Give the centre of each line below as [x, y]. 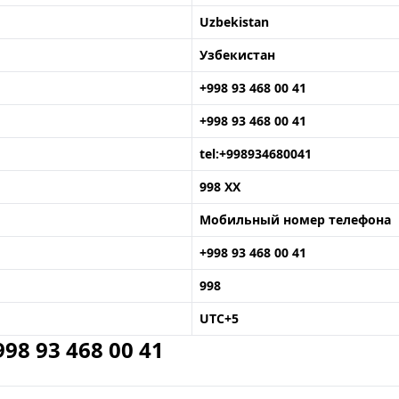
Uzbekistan [234, 22]
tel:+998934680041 [256, 154]
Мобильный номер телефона [295, 220]
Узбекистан [237, 55]
